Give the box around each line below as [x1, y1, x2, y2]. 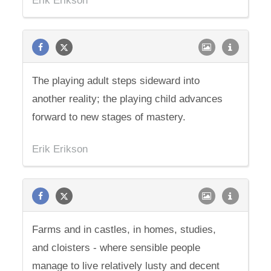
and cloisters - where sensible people [32, 242, 201, 253]
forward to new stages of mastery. [32, 111, 186, 123]
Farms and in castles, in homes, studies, [32, 224, 217, 235]
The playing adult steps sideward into [32, 75, 200, 87]
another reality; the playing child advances [32, 93, 223, 105]
